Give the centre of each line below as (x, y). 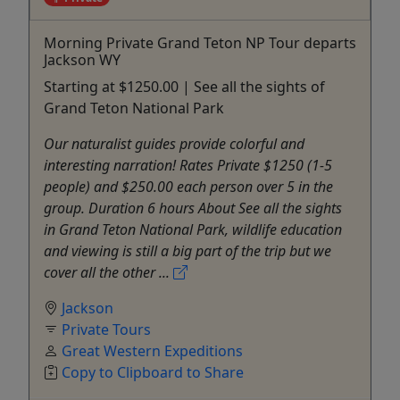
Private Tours (106, 330)
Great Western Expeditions (152, 351)
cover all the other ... (108, 273)
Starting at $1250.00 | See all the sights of (184, 87)
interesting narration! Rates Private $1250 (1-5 (188, 166)
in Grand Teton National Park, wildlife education (193, 230)
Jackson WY (82, 60)
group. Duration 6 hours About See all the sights (193, 208)
